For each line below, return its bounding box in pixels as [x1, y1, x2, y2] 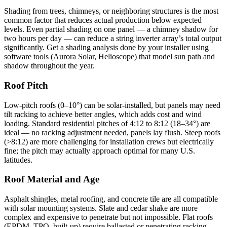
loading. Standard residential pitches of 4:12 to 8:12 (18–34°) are [4, 119, 210, 128]
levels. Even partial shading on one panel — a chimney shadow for [4, 25, 218, 34]
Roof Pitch [4, 80, 48, 91]
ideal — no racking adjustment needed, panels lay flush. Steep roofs [4, 128, 220, 137]
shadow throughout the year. [4, 61, 95, 70]
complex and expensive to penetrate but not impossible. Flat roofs [4, 213, 213, 222]
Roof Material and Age [4, 174, 99, 185]
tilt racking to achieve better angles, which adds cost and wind [4, 109, 202, 119]
